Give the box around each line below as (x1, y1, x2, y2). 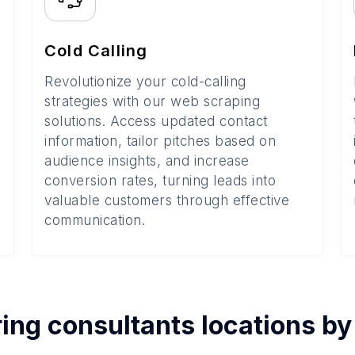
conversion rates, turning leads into (44, 173, 276, 189)
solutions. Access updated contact (44, 113, 268, 129)
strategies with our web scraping (44, 94, 260, 109)
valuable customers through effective (44, 193, 289, 208)
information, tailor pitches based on (44, 133, 276, 149)
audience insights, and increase (44, 153, 250, 169)
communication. (44, 212, 145, 228)
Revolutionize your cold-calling (44, 74, 246, 90)
